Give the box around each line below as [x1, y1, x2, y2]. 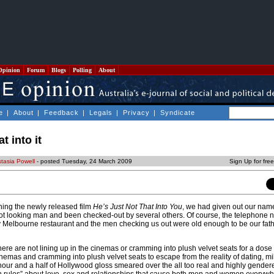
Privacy [123, 109, 150, 116]
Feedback [44, 109, 79, 116]
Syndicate [160, 109, 195, 116]
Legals [89, 109, 113, 116]
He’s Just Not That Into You [93, 202, 182, 212]
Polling [71, 67, 94, 73]
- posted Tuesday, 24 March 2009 [35, 158, 132, 165]
